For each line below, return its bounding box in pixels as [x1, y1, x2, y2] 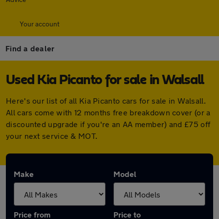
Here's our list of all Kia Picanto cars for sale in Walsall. [6, 96, 206, 105]
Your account [20, 20, 60, 28]
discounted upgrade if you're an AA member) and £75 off [6, 119, 211, 129]
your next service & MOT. [6, 131, 98, 140]
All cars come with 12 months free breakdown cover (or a [6, 108, 211, 117]
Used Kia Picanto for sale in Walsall [6, 73, 204, 87]
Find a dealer [5, 44, 55, 53]
